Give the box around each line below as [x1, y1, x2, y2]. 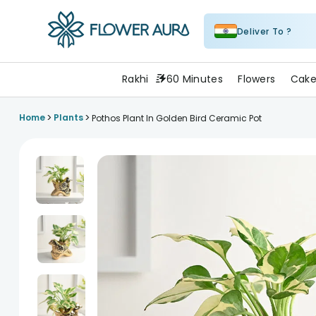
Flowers [238, 72, 276, 86]
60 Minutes [166, 72, 223, 86]
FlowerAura [47, 51, 107, 65]
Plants [53, 111, 83, 123]
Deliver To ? [236, 25, 293, 37]
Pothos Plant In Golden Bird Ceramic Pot [91, 111, 262, 124]
